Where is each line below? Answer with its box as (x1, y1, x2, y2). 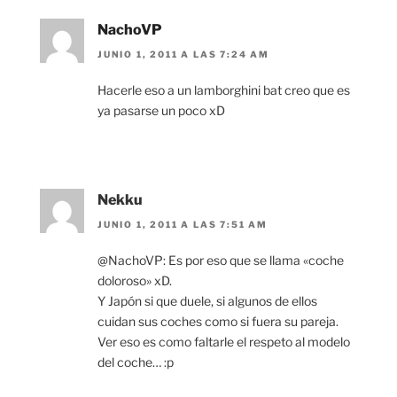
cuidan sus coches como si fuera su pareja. (97, 314, 339, 330)
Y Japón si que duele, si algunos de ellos (97, 293, 317, 309)
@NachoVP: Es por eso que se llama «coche (97, 253, 344, 269)
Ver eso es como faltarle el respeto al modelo (97, 334, 350, 350)
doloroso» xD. (97, 273, 172, 289)
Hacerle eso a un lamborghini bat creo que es (97, 82, 350, 97)
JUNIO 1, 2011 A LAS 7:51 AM (97, 219, 269, 230)
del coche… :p (97, 354, 174, 370)
